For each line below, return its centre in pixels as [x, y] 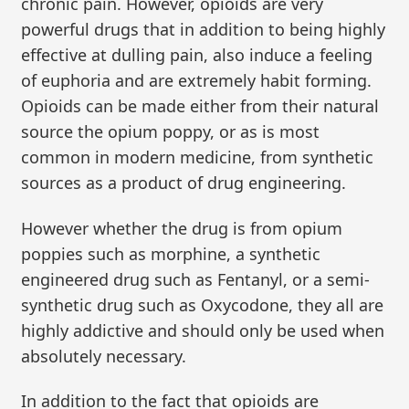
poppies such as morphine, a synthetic [171, 253]
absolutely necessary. [104, 356]
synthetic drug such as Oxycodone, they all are [203, 304]
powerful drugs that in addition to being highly [204, 30]
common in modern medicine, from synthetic [198, 157]
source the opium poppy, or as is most [171, 132]
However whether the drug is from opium [182, 228]
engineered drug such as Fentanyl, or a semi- [196, 279]
